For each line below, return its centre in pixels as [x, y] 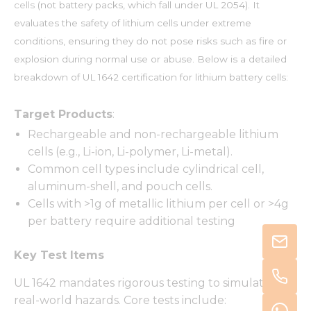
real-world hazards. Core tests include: [120, 301]
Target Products [63, 115]
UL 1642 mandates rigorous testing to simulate [142, 283]
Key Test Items [59, 255]
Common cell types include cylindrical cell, [146, 169]
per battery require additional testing [132, 221]
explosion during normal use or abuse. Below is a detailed [150, 59]
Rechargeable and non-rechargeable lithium [153, 135]
